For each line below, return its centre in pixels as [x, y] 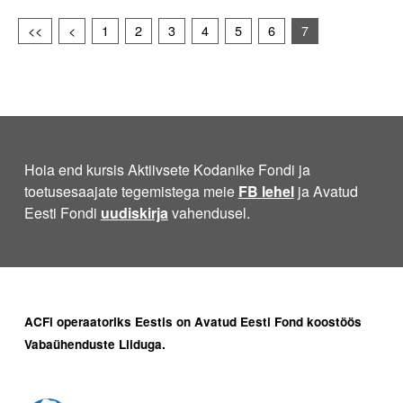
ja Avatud [326, 191]
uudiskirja [134, 212]
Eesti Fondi [62, 212]
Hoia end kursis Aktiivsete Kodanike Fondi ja [167, 169]
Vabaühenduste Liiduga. [94, 344]
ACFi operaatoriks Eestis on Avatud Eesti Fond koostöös [193, 321]
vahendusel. [209, 212]
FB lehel [266, 191]
